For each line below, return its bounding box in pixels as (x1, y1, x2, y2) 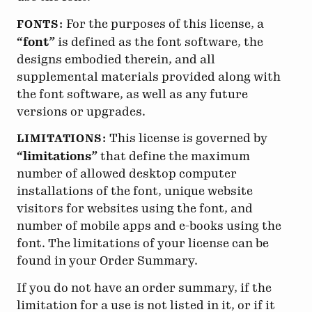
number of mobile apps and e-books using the (17, 219, 281, 233)
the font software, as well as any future (17, 86, 248, 101)
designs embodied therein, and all (17, 52, 215, 66)
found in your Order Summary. (17, 253, 198, 268)
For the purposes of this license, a (63, 16, 264, 31)
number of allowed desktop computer (17, 166, 237, 181)
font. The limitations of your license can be (17, 236, 269, 251)
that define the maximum (97, 149, 250, 164)
